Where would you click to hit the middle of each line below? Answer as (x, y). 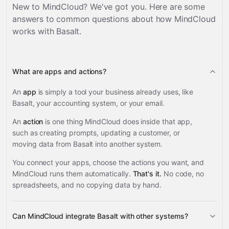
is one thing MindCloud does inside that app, (118, 121)
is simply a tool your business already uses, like (115, 92)
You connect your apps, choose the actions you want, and (108, 162)
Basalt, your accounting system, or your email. (88, 103)
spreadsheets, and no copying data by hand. (87, 185)
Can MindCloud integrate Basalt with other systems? (100, 216)
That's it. (147, 174)
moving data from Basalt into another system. (87, 144)
